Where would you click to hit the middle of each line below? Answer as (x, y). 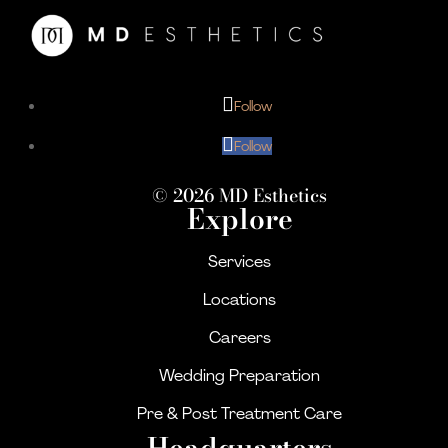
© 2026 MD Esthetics (240, 195)
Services (240, 261)
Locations (240, 299)
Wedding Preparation (240, 375)
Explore (239, 218)
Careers (239, 337)
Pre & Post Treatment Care (240, 413)
